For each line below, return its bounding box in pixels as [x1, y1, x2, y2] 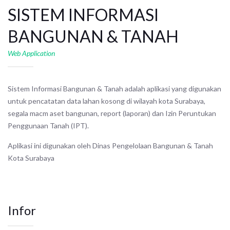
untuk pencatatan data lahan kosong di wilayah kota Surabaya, [8, 96, 205, 105]
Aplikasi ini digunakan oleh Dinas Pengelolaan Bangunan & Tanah [8, 141, 213, 150]
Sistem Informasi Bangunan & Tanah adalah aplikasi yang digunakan [8, 84, 221, 93]
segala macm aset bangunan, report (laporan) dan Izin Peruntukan [8, 108, 216, 118]
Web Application [8, 48, 55, 57]
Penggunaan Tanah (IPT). [8, 121, 89, 130]
